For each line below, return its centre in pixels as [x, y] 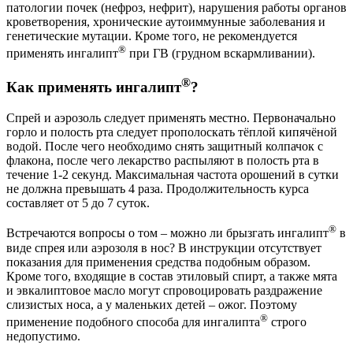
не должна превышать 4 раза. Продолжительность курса [158, 189]
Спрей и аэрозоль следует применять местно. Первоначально [171, 118]
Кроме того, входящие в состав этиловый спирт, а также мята [172, 276]
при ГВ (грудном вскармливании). [221, 54]
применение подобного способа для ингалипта [133, 321]
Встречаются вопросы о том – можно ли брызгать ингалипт [167, 233]
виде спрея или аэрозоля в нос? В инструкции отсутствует [164, 247]
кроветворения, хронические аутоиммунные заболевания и [166, 22]
